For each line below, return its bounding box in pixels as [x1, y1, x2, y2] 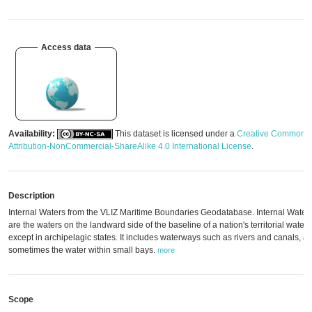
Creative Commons [237, 129, 310, 139]
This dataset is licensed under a [113, 129, 237, 139]
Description [8, 191, 54, 201]
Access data [41, 42, 91, 52]
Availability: [8, 129, 55, 139]
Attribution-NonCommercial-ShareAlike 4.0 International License [8, 141, 251, 151]
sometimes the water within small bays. [8, 245, 157, 255]
